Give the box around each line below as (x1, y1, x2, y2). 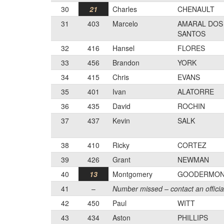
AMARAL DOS (177, 18, 223, 28)
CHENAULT (177, 4, 214, 14)
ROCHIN (177, 101, 205, 111)
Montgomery (112, 169, 152, 179)
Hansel (112, 43, 134, 53)
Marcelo (112, 18, 138, 28)
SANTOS (177, 28, 205, 38)
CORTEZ (177, 140, 206, 150)
